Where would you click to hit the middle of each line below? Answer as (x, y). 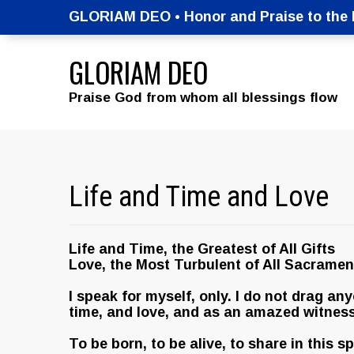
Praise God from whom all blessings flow (203, 98)
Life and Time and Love (199, 197)
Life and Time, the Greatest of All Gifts (202, 249)
